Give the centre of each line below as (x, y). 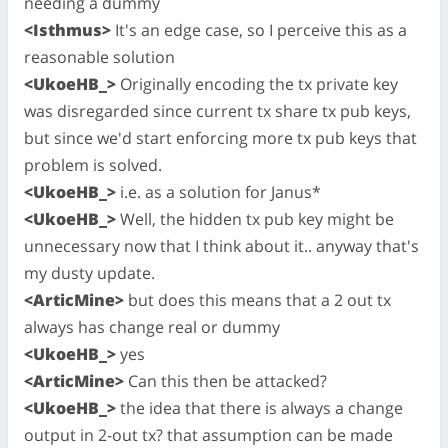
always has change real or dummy (152, 326)
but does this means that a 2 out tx (257, 299)
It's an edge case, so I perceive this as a (259, 29)
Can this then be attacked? (225, 380)
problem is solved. (93, 164)
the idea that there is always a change (259, 407)
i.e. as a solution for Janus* (218, 191)
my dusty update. (89, 272)
